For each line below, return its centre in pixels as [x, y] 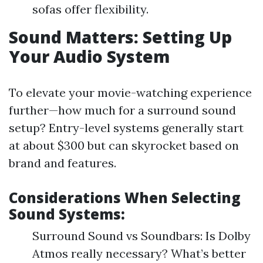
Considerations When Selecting [125, 198]
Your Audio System [89, 56]
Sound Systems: [67, 214]
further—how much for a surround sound [122, 110]
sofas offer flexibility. [90, 9]
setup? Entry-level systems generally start [126, 128]
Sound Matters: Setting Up [120, 37]
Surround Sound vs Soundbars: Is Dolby [141, 236]
